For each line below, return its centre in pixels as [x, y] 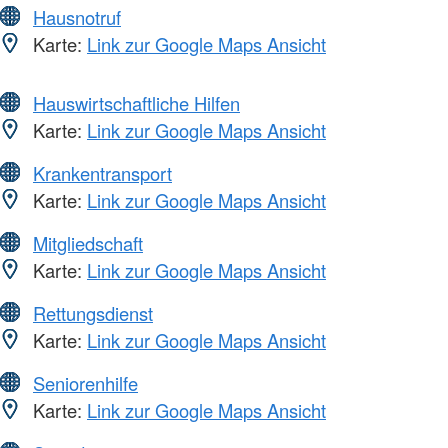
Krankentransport [102, 172]
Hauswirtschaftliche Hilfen [136, 102]
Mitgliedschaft [88, 242]
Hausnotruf [77, 16]
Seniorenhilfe [85, 382]
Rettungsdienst [93, 312]
